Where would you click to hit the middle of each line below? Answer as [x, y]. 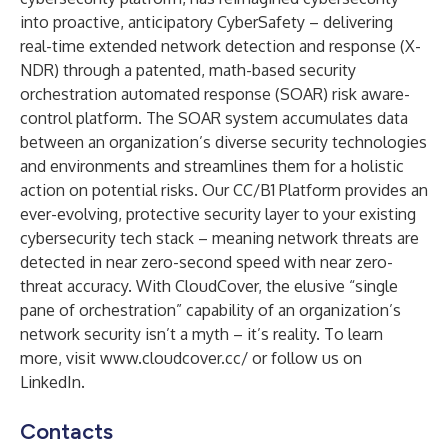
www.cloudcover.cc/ [174, 358]
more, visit [60, 358]
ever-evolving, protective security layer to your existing [218, 214]
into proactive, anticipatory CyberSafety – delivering [206, 22]
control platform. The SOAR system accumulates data [214, 118]
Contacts [66, 431]
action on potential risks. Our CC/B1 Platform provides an [224, 190]
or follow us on [305, 358]
